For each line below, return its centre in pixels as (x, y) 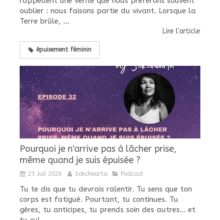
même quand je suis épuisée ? (80, 160)
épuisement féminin (64, 50)
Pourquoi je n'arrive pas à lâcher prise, (98, 149)
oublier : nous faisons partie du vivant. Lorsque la (108, 11)
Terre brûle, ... (44, 21)
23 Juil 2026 (45, 174)
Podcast (132, 174)
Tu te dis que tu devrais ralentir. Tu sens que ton (106, 189)
